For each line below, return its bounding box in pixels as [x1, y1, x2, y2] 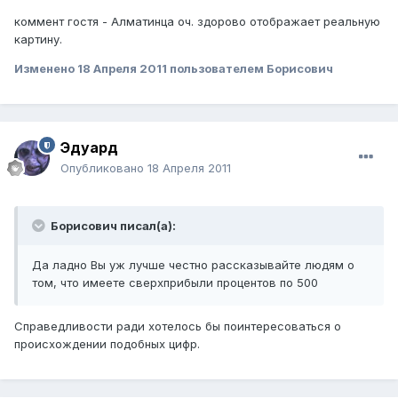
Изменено [14, 61, 77, 76]
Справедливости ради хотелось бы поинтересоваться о [14, 319, 341, 334]
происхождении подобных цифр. [14, 337, 200, 352]
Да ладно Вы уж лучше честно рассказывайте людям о [32, 258, 354, 273]
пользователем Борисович [167, 61, 333, 76]
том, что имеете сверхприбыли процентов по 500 [32, 275, 318, 291]
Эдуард [60, 139, 118, 157]
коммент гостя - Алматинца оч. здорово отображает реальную [14, 14, 380, 29]
